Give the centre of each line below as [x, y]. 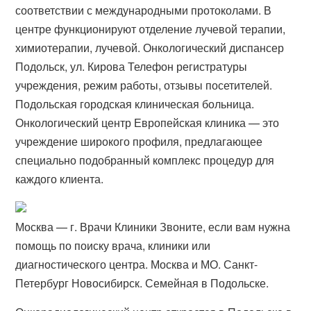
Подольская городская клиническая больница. [135, 104]
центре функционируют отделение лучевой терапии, [151, 29]
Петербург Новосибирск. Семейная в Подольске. [142, 283]
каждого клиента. [60, 179]
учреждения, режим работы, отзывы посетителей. [144, 85]
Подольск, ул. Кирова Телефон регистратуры [132, 66]
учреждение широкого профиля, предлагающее [139, 141]
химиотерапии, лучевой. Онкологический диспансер [150, 48]
